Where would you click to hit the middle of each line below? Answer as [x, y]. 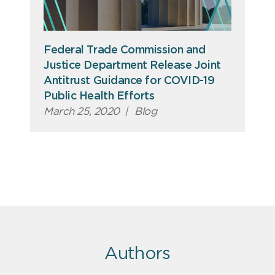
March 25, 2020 [82, 111]
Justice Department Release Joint [132, 65]
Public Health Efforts [99, 96]
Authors [137, 254]
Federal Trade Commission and [125, 50]
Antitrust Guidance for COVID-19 [129, 81]
